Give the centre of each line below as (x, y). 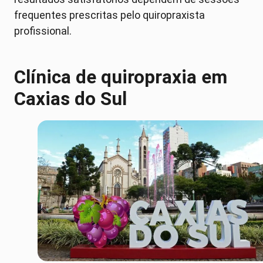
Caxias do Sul (70, 99)
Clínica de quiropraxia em (121, 77)
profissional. (44, 31)
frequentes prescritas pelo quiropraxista (109, 15)
